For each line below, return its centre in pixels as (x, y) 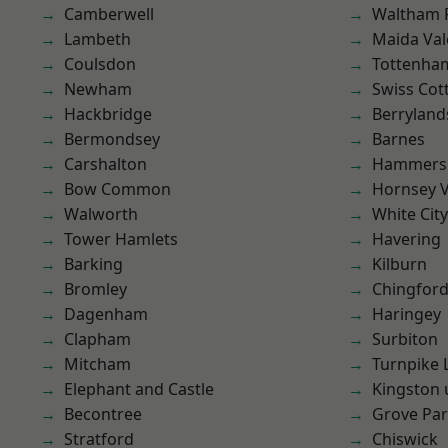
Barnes (398, 139)
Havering (406, 239)
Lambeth (97, 39)
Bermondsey (112, 139)
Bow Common (117, 189)
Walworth (101, 214)
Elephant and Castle (139, 389)
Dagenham (106, 314)
